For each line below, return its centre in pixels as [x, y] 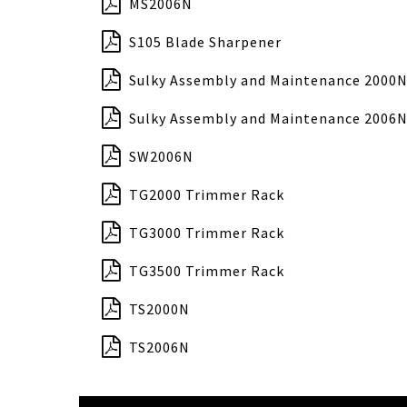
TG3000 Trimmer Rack [207, 233]
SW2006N [161, 156]
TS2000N [159, 309]
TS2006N [159, 347]
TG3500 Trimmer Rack [207, 271]
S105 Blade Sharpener [205, 42]
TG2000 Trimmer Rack [207, 194]
